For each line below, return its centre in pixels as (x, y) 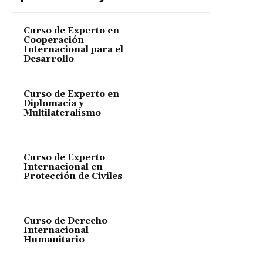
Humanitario (54, 240)
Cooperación (54, 40)
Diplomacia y (54, 103)
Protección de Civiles (73, 176)
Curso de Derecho (65, 221)
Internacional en (63, 167)
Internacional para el (73, 49)
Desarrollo (49, 59)
